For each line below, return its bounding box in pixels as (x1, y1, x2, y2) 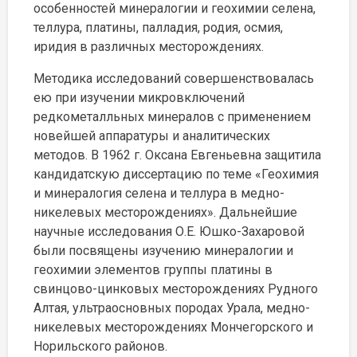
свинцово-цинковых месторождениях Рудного (33, 281, 318, 296)
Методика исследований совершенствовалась (33, 71, 314, 86)
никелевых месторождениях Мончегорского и (33, 320, 313, 335)
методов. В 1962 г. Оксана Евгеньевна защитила (33, 147, 321, 163)
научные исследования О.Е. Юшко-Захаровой (33, 224, 304, 239)
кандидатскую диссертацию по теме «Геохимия (33, 167, 319, 182)
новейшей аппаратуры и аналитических (33, 128, 270, 143)
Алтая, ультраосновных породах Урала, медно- (33, 300, 310, 316)
